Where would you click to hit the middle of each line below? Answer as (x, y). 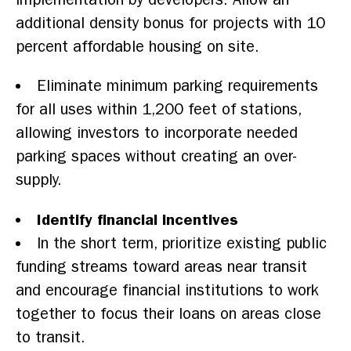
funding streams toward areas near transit (161, 267)
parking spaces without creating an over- (156, 157)
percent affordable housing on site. (138, 47)
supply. (39, 180)
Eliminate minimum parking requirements (177, 86)
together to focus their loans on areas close (168, 314)
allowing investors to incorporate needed (157, 133)
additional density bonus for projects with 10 (170, 24)
